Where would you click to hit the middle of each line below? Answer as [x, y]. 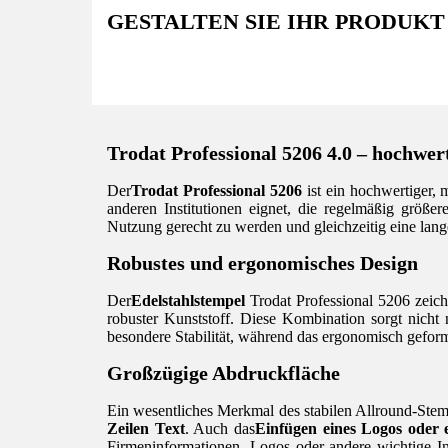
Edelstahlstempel [188, 300]
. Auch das [219, 428]
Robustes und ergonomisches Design [262, 263]
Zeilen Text [146, 428]
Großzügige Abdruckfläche [223, 373]
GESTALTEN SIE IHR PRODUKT [276, 22]
